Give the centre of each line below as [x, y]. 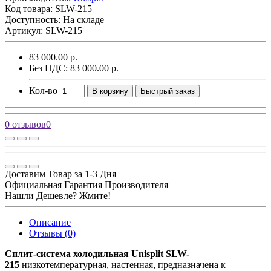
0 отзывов [25, 124]
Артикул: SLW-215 [44, 30]
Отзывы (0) [52, 233]
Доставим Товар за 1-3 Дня [60, 174]
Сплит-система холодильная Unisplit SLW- [97, 253]
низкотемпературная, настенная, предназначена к [122, 264]
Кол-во [43, 90]
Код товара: [30, 8]
